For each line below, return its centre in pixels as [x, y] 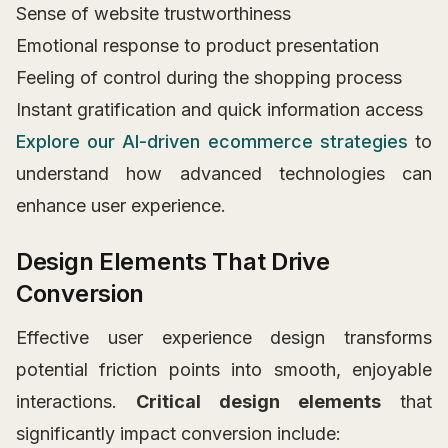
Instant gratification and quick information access [219, 110]
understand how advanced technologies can [224, 174]
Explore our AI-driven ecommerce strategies [212, 142]
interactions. [76, 402]
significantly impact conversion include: [178, 434]
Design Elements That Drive [173, 262]
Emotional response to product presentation [197, 46]
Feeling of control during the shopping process [209, 78]
